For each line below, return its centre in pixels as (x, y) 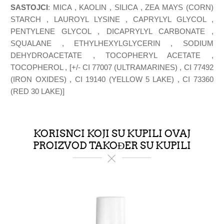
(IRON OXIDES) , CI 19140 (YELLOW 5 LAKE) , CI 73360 (112, 79)
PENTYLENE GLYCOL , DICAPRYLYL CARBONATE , (112, 31)
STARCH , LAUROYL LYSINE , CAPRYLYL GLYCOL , (112, 19)
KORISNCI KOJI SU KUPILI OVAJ (112, 133)
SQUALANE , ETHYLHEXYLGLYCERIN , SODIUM (112, 43)
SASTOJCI (29, 7)
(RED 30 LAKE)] (38, 91)
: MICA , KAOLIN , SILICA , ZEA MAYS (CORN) (131, 7)
